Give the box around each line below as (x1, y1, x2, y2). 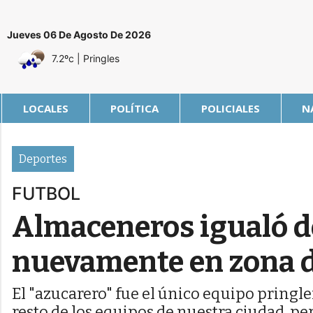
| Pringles (77, 52, 119, 64)
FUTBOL (12, 183, 80, 205)
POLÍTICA (110, 101, 159, 116)
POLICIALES (201, 101, 260, 116)
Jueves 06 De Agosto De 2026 (7, 29, 151, 41)
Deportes (19, 152, 67, 166)
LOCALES (22, 101, 68, 116)
